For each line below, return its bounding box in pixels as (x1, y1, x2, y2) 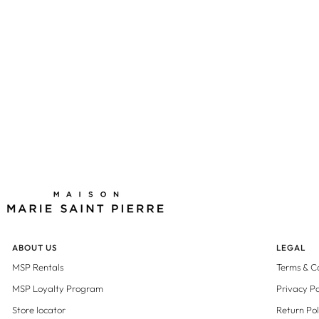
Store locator (12, 304, 66, 315)
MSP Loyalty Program (12, 283, 103, 294)
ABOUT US (12, 242, 58, 253)
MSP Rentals (12, 261, 63, 273)
